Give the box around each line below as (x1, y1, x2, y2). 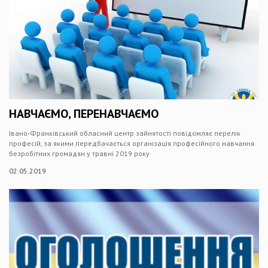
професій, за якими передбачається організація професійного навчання (9, 139, 254, 148)
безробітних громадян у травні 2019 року (9, 149, 150, 158)
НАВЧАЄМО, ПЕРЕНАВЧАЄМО (9, 106, 159, 121)
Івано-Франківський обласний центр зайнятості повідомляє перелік (9, 129, 240, 138)
